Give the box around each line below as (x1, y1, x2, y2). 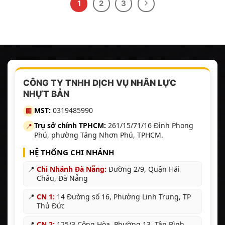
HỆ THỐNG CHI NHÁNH (29, 147, 114, 158)
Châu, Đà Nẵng (37, 173, 88, 183)
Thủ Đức (37, 201, 65, 211)
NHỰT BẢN (23, 89, 69, 99)
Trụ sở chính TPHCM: (34, 121, 106, 131)
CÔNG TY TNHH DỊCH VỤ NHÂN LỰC (23, 78, 176, 88)
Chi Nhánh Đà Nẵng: (37, 164, 106, 174)
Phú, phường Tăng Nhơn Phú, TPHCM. (34, 130, 163, 140)
